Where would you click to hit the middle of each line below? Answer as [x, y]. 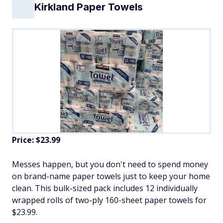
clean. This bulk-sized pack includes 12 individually [105, 188]
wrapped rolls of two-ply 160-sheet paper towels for [109, 200]
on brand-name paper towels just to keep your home [111, 176]
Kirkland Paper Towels [89, 7]
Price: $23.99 [36, 140]
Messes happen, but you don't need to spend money [110, 165]
